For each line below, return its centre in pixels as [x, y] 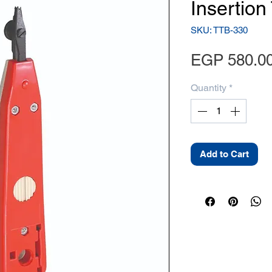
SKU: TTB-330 [219, 30]
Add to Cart [224, 154]
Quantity [209, 88]
